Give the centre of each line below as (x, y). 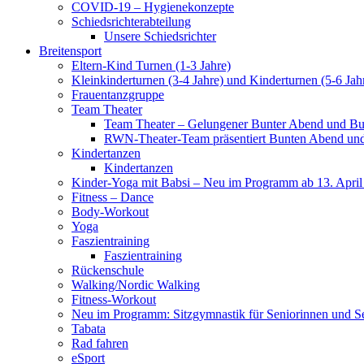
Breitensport (70, 51)
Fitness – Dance (113, 197)
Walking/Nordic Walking (136, 285)
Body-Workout (110, 212)
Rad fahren (100, 343)
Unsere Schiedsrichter (160, 36)
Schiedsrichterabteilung (131, 22)
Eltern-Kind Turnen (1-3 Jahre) (151, 65)
